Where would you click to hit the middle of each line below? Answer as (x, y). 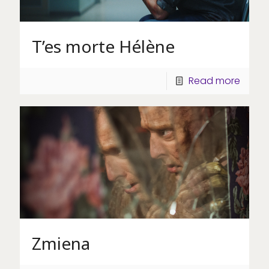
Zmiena (61, 243)
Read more (214, 81)
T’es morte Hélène (103, 47)
